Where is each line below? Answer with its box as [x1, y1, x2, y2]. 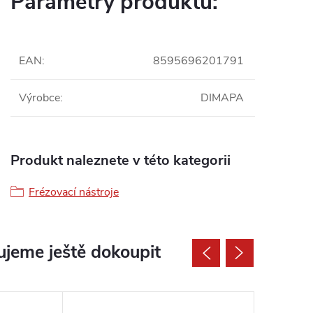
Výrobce [19, 90, 60, 105]
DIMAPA [201, 90, 244, 105]
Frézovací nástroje [29, 184, 119, 200]
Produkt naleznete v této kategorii [10, 151, 231, 170]
